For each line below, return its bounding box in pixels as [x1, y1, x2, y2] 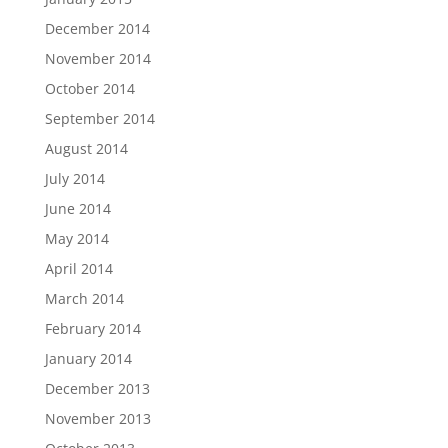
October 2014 [44, 79, 135, 99]
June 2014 [44, 199, 111, 219]
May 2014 [44, 229, 109, 249]
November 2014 [44, 49, 151, 69]
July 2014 [44, 169, 105, 189]
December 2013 [44, 379, 150, 399]
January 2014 [44, 349, 132, 369]
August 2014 [44, 139, 128, 159]
